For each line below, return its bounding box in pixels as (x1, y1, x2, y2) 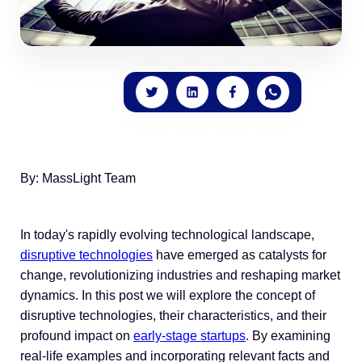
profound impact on (20, 329, 133, 343)
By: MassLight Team (20, 171, 136, 185)
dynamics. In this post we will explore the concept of (20, 288, 315, 302)
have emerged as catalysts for (153, 248, 326, 262)
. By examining (246, 329, 330, 343)
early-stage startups (133, 329, 246, 343)
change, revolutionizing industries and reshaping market (20, 268, 340, 282)
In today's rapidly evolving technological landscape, (20, 228, 314, 242)
